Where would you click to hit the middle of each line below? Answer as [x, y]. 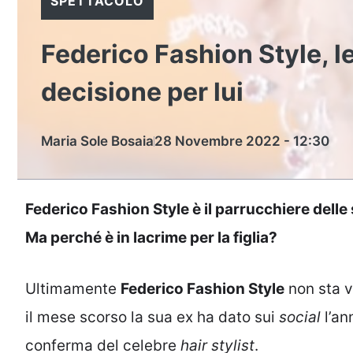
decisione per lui [142, 92]
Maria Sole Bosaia [97, 141]
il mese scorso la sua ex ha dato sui [152, 317]
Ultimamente [73, 288]
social [300, 317]
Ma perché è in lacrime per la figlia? [151, 238]
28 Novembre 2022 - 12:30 [242, 141]
